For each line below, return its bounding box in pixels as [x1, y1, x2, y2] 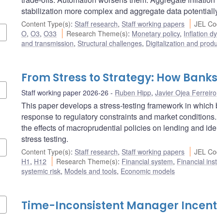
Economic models [121, 166, 175, 176]
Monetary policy [132, 28, 180, 38]
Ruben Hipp [115, 87, 151, 97]
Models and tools [64, 166, 117, 176]
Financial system [122, 156, 173, 166]
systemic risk [21, 166, 61, 176]
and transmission [21, 38, 74, 48]
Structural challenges [77, 38, 142, 48]
